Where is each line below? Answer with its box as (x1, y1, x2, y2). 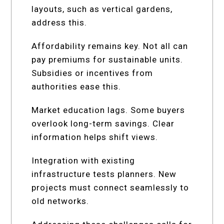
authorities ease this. (31, 81, 121, 91)
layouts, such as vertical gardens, (31, 3, 173, 14)
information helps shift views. (31, 131, 158, 142)
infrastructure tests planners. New (31, 168, 177, 179)
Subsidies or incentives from (31, 67, 153, 78)
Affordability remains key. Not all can (31, 40, 188, 51)
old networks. (31, 195, 89, 206)
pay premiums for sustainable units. (31, 54, 183, 64)
